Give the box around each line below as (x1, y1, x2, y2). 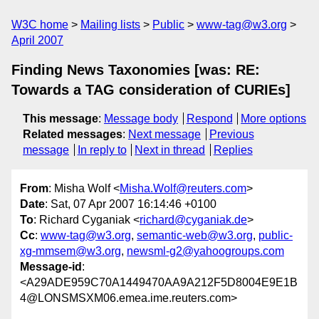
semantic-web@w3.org (137, 229, 253, 242)
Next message (128, 128, 201, 140)
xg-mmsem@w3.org (20, 245, 121, 258)
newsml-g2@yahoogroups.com (127, 245, 284, 258)
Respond (186, 113, 233, 125)
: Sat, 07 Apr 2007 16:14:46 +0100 (45, 198, 216, 211)
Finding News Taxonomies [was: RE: (11, 62, 260, 78)
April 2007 (11, 34, 63, 46)
